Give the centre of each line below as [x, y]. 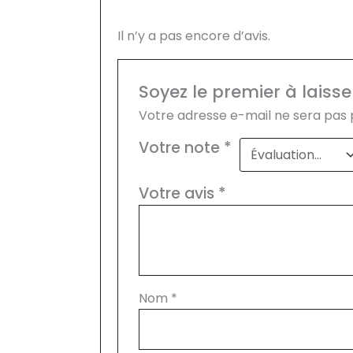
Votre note [182, 147]
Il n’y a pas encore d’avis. [193, 36]
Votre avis [179, 193]
